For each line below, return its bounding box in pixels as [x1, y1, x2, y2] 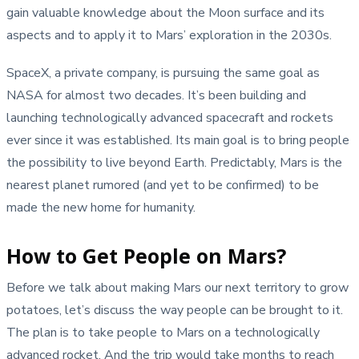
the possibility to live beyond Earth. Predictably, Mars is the [6, 153, 342, 171]
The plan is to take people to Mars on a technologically [6, 324, 320, 342]
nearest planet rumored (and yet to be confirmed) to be [6, 175, 319, 194]
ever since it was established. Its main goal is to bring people [6, 131, 349, 149]
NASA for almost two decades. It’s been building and [6, 86, 306, 104]
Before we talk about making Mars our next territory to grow [6, 279, 349, 297]
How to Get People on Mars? [6, 241, 286, 269]
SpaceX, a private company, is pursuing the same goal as [6, 63, 320, 82]
